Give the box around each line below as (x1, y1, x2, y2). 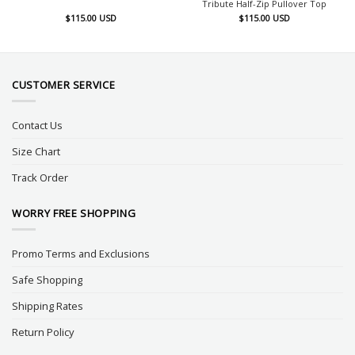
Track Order (12, 170, 68, 185)
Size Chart (12, 143, 60, 158)
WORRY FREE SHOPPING (12, 206, 136, 220)
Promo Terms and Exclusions (12, 246, 150, 261)
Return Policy (12, 324, 74, 339)
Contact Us (12, 117, 63, 132)
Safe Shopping (12, 272, 82, 287)
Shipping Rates (12, 298, 83, 313)
